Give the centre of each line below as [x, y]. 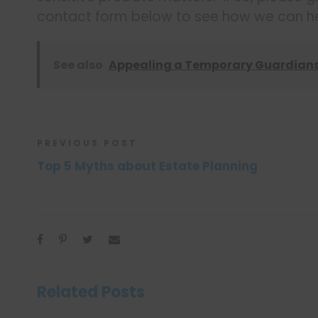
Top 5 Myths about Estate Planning [147, 166]
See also [78, 65]
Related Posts [91, 292]
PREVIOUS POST [87, 143]
